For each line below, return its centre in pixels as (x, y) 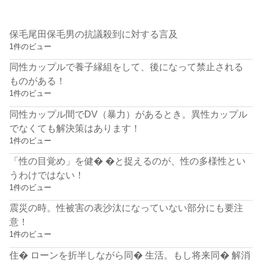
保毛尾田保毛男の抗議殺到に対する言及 (94, 34)
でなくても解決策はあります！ (75, 128)
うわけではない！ (47, 175)
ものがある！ (38, 81)
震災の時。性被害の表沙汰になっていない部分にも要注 (127, 208)
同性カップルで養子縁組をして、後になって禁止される (127, 67)
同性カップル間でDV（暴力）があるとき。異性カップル (129, 114)
